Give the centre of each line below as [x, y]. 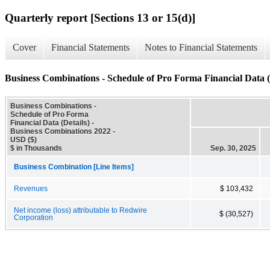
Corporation [33, 217]
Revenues [31, 188]
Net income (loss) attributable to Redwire [80, 210]
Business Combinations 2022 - [63, 131]
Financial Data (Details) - [52, 123]
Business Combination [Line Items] [74, 167]
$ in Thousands [36, 148]
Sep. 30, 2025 [233, 148]
